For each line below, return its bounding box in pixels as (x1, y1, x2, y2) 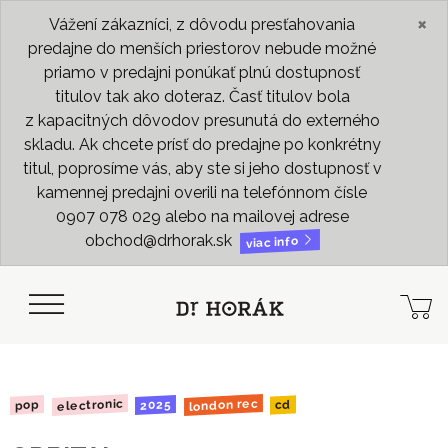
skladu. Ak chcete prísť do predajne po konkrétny (23, 135, 381, 154)
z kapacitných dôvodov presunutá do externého (24, 111, 380, 130)
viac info (245, 233, 302, 251)
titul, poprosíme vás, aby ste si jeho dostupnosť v (22, 159, 382, 178)
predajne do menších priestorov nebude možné (28, 39, 376, 58)
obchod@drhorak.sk (84, 231, 236, 250)
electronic (56, 396, 123, 414)
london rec (188, 396, 258, 414)
